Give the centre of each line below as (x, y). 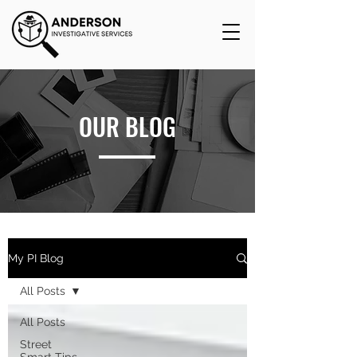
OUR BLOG (127, 126)
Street (36, 344)
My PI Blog (36, 258)
